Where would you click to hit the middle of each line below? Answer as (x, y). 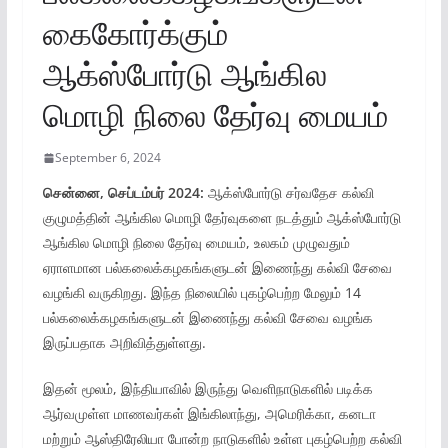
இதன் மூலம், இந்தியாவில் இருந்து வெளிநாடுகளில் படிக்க (207, 388)
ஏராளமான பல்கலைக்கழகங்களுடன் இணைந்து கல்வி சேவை (217, 267)
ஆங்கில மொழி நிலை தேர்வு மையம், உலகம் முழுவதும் (196, 242)
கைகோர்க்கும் (135, 32)
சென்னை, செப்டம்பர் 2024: (123, 192)
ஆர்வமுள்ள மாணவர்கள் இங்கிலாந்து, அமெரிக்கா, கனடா (209, 413)
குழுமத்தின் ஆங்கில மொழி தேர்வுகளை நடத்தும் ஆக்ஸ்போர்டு (221, 217)
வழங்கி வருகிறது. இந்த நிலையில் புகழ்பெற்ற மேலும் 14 (201, 292)
